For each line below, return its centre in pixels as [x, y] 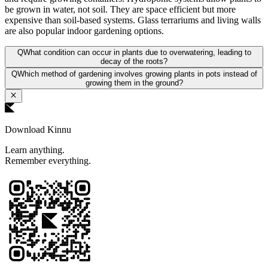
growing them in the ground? [134, 83]
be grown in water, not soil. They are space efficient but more [120, 10]
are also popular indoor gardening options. [84, 31]
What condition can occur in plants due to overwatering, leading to [137, 53]
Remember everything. [48, 160]
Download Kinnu [38, 129]
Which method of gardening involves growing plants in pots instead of [137, 74]
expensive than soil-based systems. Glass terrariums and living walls [133, 20]
